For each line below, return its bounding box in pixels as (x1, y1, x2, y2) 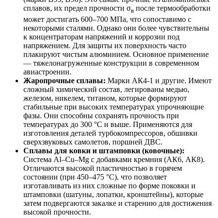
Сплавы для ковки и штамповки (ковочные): (23, 146, 184, 155)
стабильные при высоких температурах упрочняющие (23, 102, 204, 111)
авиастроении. (23, 67, 72, 76)
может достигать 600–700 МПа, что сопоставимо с (23, 15, 191, 23)
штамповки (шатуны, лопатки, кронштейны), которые (23, 190, 203, 199)
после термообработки (134, 4, 211, 13)
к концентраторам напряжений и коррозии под (23, 32, 180, 41)
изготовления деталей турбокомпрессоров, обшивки (23, 128, 198, 137)
